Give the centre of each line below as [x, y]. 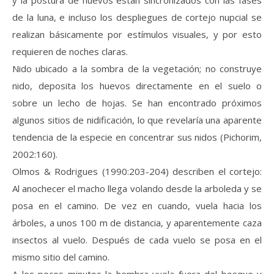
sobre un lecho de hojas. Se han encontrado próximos [137, 103]
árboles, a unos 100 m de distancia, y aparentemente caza [137, 223]
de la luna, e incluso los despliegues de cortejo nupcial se [137, 17]
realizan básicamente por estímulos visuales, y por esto [137, 35]
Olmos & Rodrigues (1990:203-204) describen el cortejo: [137, 172]
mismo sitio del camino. [61, 257]
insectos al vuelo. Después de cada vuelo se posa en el [137, 240]
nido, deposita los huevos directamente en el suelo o [137, 86]
